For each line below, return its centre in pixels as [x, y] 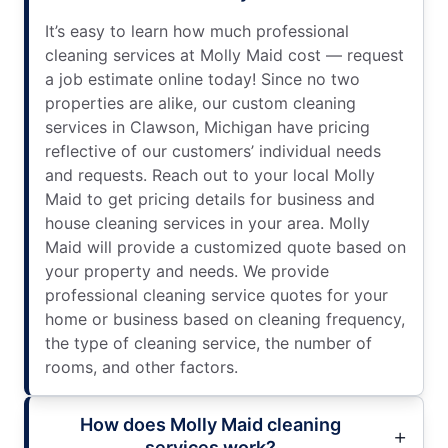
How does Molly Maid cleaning [210, 424]
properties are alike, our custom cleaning [200, 102]
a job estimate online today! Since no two [202, 78]
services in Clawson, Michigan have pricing [207, 126]
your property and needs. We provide [187, 270]
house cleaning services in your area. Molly [207, 222]
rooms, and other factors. [141, 366]
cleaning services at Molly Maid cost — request [224, 54]
